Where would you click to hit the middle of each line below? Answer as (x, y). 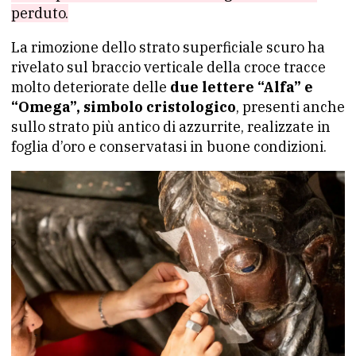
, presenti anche (290, 106)
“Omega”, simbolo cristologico (124, 106)
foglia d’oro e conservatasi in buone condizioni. (169, 146)
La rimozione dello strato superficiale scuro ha (168, 47)
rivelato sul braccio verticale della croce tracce (168, 67)
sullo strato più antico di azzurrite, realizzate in (171, 126)
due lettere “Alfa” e (240, 87)
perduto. (40, 13)
